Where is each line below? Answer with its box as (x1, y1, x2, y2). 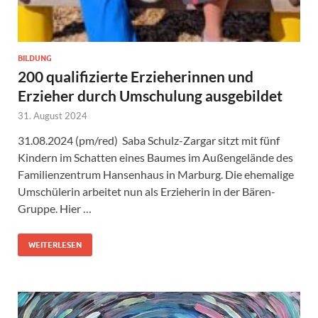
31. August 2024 (18, 110, 87, 122)
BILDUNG (18, 53, 52, 64)
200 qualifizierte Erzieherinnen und (18, 67, 253, 86)
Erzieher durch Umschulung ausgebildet (18, 87, 285, 105)
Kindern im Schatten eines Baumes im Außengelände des (18, 150, 293, 165)
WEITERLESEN (28, 240, 82, 251)
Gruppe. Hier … (18, 202, 92, 216)
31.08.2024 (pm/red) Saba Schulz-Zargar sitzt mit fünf (18, 133, 280, 148)
